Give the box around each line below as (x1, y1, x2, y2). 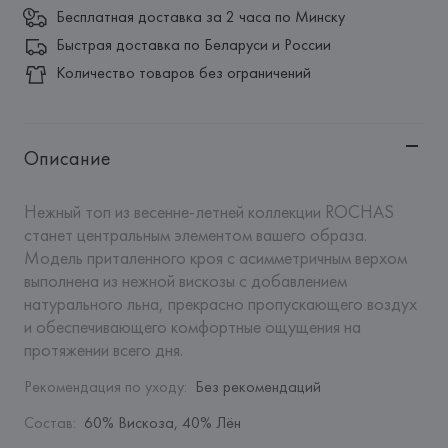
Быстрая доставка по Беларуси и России (55, 34, 331, 55)
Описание (23, 145, 111, 171)
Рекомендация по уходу (23, 376, 184, 397)
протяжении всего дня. (23, 338, 183, 361)
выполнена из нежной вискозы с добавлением (23, 269, 347, 292)
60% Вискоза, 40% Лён (83, 412, 241, 433)
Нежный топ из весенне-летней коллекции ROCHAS (23, 200, 394, 223)
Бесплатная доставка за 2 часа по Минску (55, 6, 345, 27)
